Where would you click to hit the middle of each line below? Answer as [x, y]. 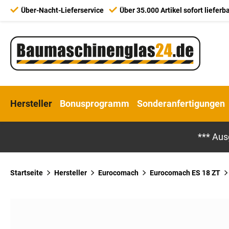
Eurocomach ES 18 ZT [185, 173]
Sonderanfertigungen [181, 104]
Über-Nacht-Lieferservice [62, 10]
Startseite [27, 173]
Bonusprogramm [95, 104]
